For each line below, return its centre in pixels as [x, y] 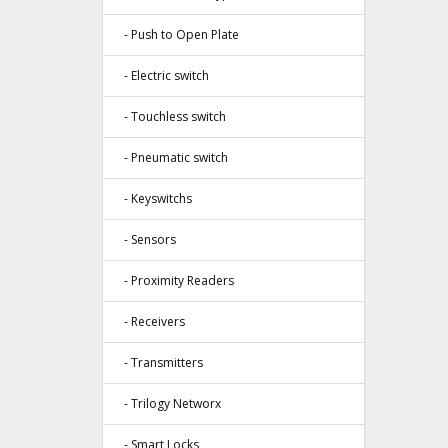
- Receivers [150, 322]
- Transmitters [159, 363]
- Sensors [145, 240]
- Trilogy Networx [168, 404]
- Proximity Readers [174, 281]
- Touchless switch [170, 117]
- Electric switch [162, 76]
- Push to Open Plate [177, 35]
